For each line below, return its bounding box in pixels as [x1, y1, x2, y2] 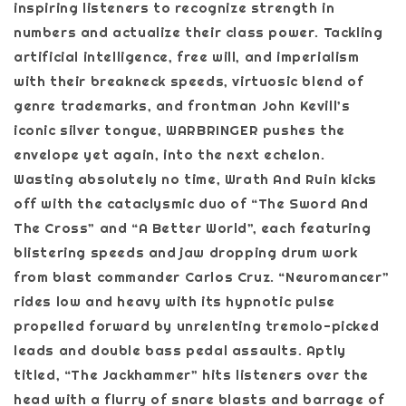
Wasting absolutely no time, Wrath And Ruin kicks [14, 169, 377, 188]
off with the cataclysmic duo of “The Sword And [14, 194, 369, 212]
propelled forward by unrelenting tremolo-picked [14, 316, 380, 334]
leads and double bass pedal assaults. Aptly [14, 341, 346, 359]
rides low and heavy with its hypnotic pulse [14, 292, 335, 310]
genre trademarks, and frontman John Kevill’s [14, 96, 351, 114]
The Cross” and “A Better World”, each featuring [14, 218, 372, 237]
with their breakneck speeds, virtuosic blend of [14, 72, 364, 90]
